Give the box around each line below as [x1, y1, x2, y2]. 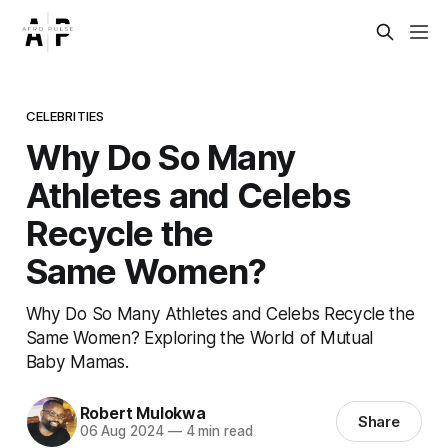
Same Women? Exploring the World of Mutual [25, 326, 374, 348]
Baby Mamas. [25, 350, 129, 372]
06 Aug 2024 [79, 423, 164, 440]
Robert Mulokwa [79, 403, 206, 424]
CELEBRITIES [25, 107, 105, 124]
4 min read [181, 423, 253, 440]
